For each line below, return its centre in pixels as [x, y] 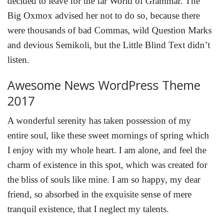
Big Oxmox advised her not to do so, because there [104, 16]
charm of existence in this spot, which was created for [107, 165]
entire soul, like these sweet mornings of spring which [108, 136]
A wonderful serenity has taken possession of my [99, 121]
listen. [18, 60]
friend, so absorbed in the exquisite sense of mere [99, 194]
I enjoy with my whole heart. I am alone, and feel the [107, 150]
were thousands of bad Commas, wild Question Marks [110, 30]
